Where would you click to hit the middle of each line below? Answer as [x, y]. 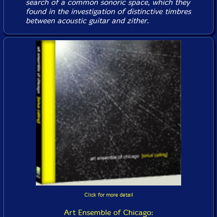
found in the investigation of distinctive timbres [108, 11]
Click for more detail [108, 195]
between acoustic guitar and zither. [87, 20]
